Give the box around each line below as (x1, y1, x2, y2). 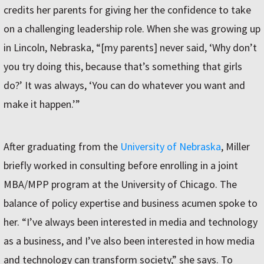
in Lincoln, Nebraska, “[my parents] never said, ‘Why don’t (4, 41, 257, 55)
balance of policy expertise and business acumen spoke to (4, 196, 258, 210)
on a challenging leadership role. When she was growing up (4, 22, 260, 36)
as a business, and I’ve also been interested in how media (4, 234, 255, 248)
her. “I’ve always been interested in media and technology (4, 215, 258, 229)
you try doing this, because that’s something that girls (4, 60, 242, 74)
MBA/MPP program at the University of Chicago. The (4, 177, 237, 192)
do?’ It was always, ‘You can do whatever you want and (4, 78, 245, 93)
